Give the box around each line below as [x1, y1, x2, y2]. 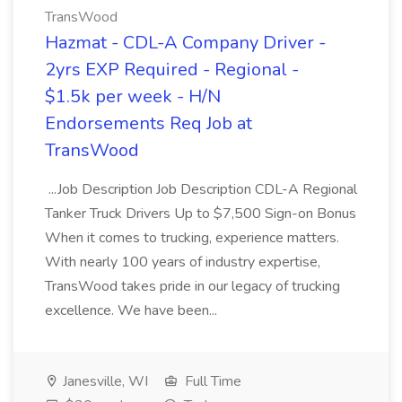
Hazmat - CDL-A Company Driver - [45, 31, 326, 55]
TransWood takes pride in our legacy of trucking [45, 276, 340, 296]
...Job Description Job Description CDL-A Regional [45, 179, 357, 199]
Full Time [181, 371, 241, 391]
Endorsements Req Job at [45, 111, 252, 135]
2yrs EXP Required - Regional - [45, 57, 299, 82]
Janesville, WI [59, 371, 148, 391]
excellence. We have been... [45, 301, 221, 320]
